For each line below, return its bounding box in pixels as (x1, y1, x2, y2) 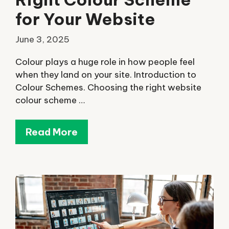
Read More (26, 126, 78, 139)
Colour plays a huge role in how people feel (15, 56, 195, 67)
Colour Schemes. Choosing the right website (15, 81, 201, 93)
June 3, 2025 (15, 33, 70, 45)
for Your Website (15, 9, 155, 30)
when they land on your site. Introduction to (15, 68, 196, 80)
